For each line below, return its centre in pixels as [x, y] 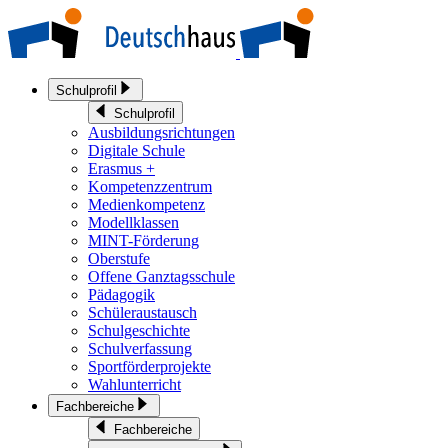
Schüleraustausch [142, 312]
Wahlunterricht [134, 384]
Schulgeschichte [139, 330]
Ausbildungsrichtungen [161, 132]
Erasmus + [121, 168]
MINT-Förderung [143, 240]
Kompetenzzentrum [150, 186]
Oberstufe [119, 258]
